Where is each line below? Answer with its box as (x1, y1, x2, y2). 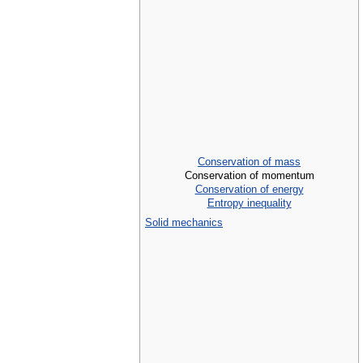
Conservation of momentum (184, 169, 314, 181)
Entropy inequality (207, 196, 292, 209)
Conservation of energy (194, 182, 304, 195)
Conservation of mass (198, 155, 301, 168)
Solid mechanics (145, 216, 223, 228)
